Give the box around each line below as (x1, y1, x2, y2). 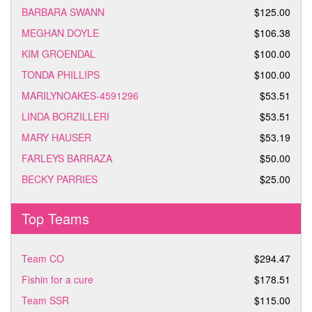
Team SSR (22, 293, 69, 307)
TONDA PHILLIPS (22, 68, 100, 81)
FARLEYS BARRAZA (22, 151, 112, 165)
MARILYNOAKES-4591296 (22, 88, 139, 102)
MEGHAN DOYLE (22, 26, 99, 40)
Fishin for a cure (22, 272, 93, 286)
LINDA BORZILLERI (22, 109, 109, 123)
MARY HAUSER (22, 130, 91, 144)
